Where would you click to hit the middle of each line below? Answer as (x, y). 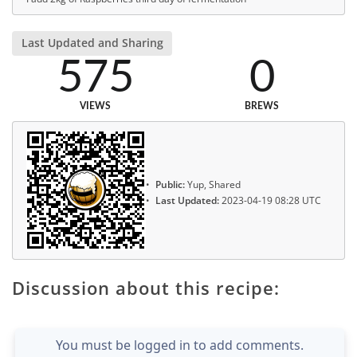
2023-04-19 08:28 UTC (270, 201)
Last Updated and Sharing (92, 43)
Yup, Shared (213, 184)
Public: (170, 184)
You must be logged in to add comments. (180, 345)
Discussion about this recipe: (146, 287)
